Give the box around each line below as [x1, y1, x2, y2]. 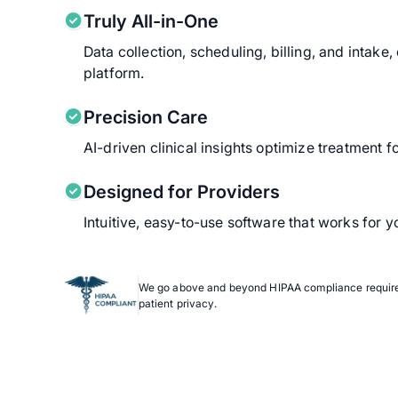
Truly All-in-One [84, 11, 219, 33]
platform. [84, 64, 145, 83]
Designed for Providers [84, 181, 280, 203]
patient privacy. [138, 296, 217, 310]
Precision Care [84, 107, 208, 129]
